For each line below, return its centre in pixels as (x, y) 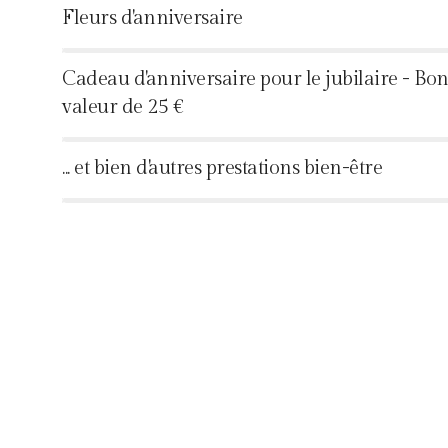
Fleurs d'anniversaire (152, 17)
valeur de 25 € (122, 106)
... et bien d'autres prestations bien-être (222, 167)
